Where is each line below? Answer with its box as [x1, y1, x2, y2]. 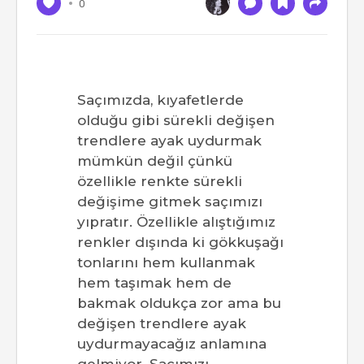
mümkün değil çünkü [77, 153, 232, 170]
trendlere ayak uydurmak [77, 132, 262, 149]
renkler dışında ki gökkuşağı [77, 234, 284, 251]
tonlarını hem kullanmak [77, 254, 255, 271]
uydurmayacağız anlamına [77, 336, 266, 353]
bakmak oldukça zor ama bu [77, 295, 281, 312]
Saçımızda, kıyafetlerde [77, 92, 244, 109]
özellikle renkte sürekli [77, 173, 242, 190]
